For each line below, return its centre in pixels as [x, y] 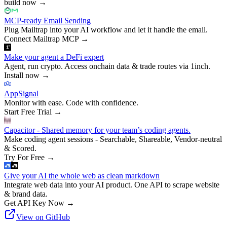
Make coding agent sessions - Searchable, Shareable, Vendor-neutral [113, 139]
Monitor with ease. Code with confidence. [71, 102]
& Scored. [20, 148]
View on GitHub [43, 217]
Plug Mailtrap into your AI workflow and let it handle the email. [106, 29]
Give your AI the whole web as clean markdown [82, 175]
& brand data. [26, 194]
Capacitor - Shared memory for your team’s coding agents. [97, 130]
